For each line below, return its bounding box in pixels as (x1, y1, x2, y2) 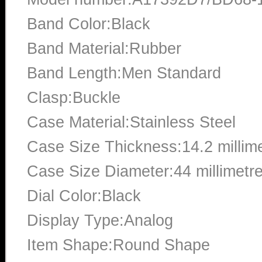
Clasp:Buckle (27, 88, 120, 107)
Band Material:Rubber (27, 39, 181, 58)
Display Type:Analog (27, 211, 173, 230)
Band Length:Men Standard (27, 64, 221, 82)
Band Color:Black (27, 15, 150, 33)
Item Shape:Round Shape (27, 236, 210, 254)
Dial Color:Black (27, 187, 141, 205)
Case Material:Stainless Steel (27, 113, 236, 132)
